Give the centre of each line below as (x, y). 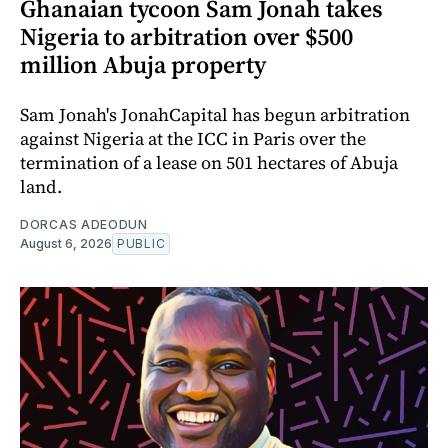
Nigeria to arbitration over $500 (186, 37)
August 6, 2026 (66, 244)
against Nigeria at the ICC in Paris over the (193, 139)
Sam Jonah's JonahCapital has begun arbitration (215, 115)
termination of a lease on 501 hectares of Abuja (209, 163)
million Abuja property (143, 65)
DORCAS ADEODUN (84, 225)
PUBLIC (141, 244)
